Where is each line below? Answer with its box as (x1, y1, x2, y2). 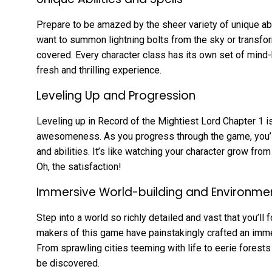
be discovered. (36, 257, 100, 270)
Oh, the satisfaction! (36, 161, 121, 173)
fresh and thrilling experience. (36, 64, 161, 76)
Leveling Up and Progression (36, 87, 195, 104)
